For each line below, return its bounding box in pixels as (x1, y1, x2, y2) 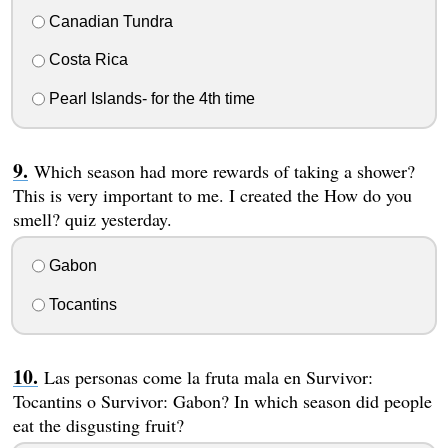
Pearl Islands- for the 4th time (44, 90, 255, 108)
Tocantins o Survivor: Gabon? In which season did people (12, 388, 432, 413)
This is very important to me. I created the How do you (12, 183, 412, 208)
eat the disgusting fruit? (12, 412, 184, 437)
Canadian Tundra (44, 12, 173, 30)
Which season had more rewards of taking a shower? (33, 159, 415, 184)
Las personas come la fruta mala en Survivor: (43, 364, 373, 389)
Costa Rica (44, 51, 128, 69)
